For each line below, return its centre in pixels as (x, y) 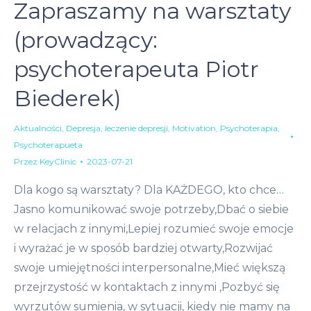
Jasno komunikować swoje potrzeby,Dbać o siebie (151, 210)
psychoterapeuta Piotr (136, 69)
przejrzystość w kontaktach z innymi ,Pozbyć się (147, 287)
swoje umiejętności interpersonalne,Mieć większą (150, 268)
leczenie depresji (136, 128)
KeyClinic (58, 162)
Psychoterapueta (48, 145)
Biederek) (68, 99)
